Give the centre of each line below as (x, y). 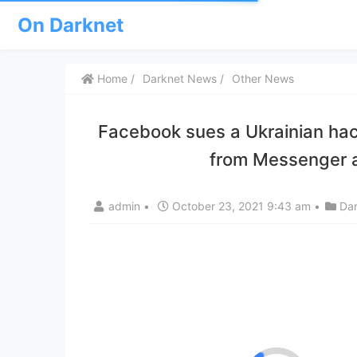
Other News (263, 78)
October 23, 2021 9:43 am (241, 206)
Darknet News (180, 78)
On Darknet (71, 25)
